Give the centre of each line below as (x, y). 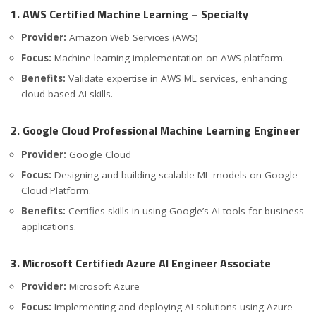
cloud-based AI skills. (67, 94)
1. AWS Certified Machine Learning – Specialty (129, 14)
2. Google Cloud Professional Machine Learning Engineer (155, 131)
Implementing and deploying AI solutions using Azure (172, 306)
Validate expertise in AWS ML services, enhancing (176, 79)
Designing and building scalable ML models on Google (175, 175)
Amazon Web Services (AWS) (132, 38)
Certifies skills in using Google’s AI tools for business (185, 211)
